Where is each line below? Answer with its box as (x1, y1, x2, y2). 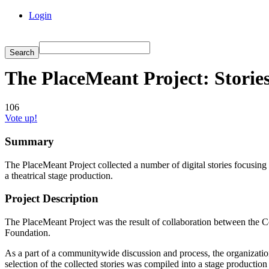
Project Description (5, 192, 98, 205)
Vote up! (5, 113, 37, 124)
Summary (5, 135, 54, 148)
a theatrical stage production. (5, 170, 113, 181)
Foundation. (5, 228, 50, 238)
